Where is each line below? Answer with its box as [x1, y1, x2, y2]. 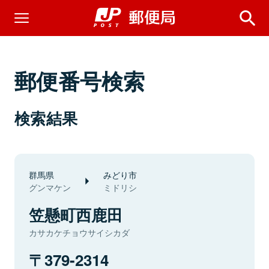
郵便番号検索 [14, 65, 145, 96]
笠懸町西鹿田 [29, 204, 122, 226]
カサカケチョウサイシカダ [29, 226, 130, 238]
